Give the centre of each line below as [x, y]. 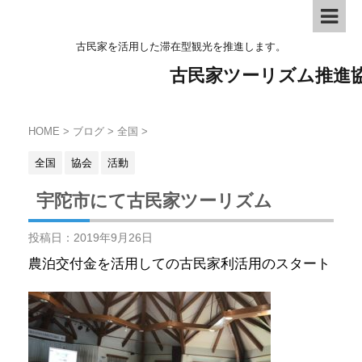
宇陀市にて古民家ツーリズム [154, 201]
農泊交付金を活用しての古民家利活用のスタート [179, 264]
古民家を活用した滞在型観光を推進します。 [181, 46]
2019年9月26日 [113, 238]
